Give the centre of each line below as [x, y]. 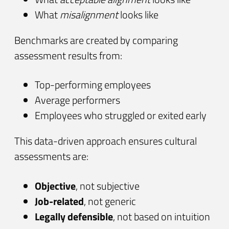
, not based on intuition [162, 216]
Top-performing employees [93, 85]
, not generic [110, 201]
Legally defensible [74, 216]
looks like [138, 14]
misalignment [89, 14]
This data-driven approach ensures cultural [106, 141]
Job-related [59, 201]
